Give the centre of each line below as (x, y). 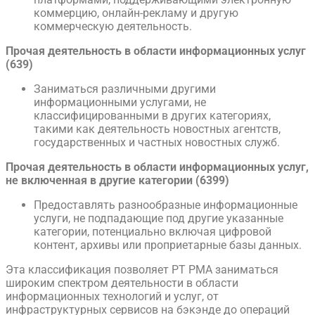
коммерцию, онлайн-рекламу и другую (136, 13)
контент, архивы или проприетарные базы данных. (168, 245)
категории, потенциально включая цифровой (153, 232)
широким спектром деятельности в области (122, 283)
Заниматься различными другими (125, 89)
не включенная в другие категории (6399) (117, 181)
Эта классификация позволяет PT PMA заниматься (142, 270)
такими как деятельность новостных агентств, (157, 129)
